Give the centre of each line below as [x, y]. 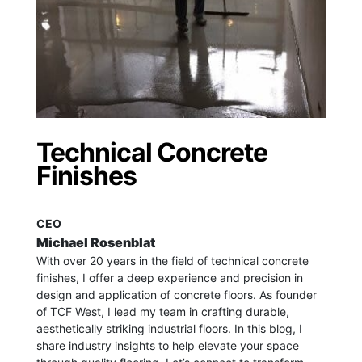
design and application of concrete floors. [147, 295]
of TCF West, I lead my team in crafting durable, [162, 312]
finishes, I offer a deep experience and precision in [169, 278]
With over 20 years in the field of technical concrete [172, 261]
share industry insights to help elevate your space [167, 346]
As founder [288, 295]
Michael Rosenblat [95, 243]
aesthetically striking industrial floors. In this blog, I [169, 329]
